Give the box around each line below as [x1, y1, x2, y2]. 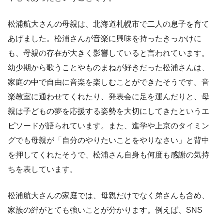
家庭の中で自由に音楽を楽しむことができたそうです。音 [8, 77, 209, 86]
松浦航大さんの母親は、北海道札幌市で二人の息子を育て [8, 19, 209, 28]
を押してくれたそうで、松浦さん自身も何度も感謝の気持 [8, 150, 209, 159]
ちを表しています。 [8, 165, 77, 173]
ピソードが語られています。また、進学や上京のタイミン [8, 121, 209, 130]
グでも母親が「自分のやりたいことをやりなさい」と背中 [8, 136, 209, 144]
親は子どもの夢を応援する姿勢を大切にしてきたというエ [8, 107, 209, 115]
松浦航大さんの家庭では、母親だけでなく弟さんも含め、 [8, 191, 209, 200]
